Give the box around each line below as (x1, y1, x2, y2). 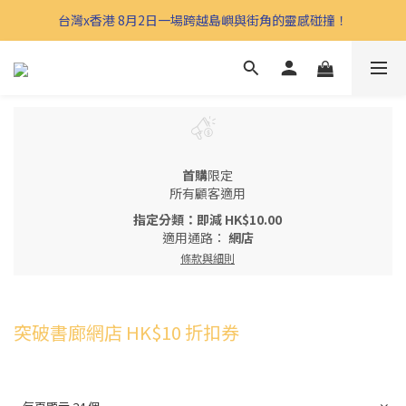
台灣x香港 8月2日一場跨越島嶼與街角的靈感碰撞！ (58, 11, 348, 29)
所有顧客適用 (169, 183, 246, 202)
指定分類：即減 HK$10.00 (133, 209, 282, 228)
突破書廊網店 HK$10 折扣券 (14, 318, 239, 345)
